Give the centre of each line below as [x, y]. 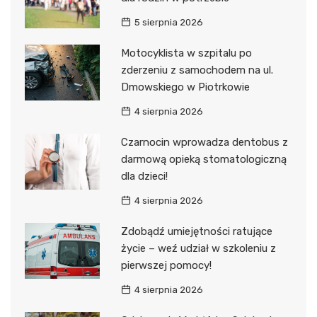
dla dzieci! [144, 176]
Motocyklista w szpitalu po [186, 53]
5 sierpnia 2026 [168, 22]
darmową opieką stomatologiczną [203, 159]
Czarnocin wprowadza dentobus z [204, 142]
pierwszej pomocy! [166, 265]
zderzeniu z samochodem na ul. [197, 70]
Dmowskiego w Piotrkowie [185, 87]
